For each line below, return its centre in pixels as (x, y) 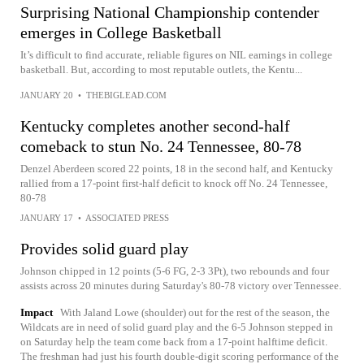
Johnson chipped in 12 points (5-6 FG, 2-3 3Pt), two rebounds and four (175, 271)
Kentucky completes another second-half (155, 126)
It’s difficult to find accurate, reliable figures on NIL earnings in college (176, 55)
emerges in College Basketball (121, 32)
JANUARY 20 (47, 95)
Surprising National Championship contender (170, 12)
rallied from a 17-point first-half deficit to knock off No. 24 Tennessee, (174, 183)
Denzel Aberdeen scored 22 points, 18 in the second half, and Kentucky (177, 169)
